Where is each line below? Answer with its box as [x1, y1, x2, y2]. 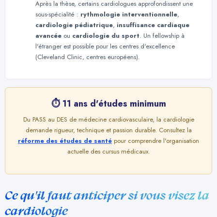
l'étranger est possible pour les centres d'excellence [35, 41, 175, 51]
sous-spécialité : [35, 9, 80, 19]
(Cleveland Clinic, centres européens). [35, 52, 140, 62]
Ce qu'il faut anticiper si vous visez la [5, 188, 209, 202]
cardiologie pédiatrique [35, 20, 113, 30]
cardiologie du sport [72, 31, 139, 40]
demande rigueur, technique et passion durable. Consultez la [25, 125, 192, 135]
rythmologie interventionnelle [80, 9, 177, 19]
